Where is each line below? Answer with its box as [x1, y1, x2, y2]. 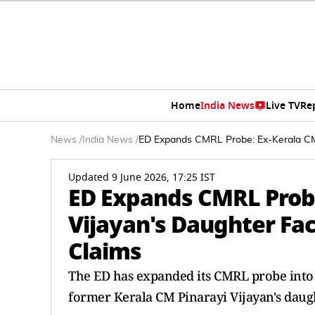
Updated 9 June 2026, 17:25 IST [68, 170, 215, 185]
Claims [68, 234, 141, 269]
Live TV [265, 98, 300, 113]
